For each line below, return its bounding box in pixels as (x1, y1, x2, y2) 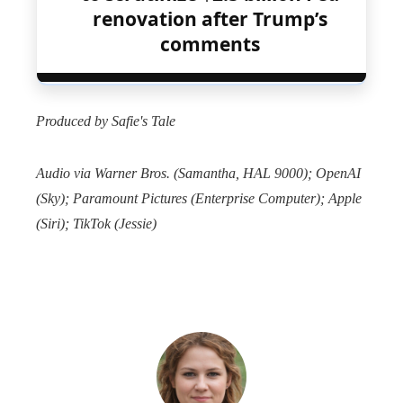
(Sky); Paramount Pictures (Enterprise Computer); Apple (36, 191, 362, 207)
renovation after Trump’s (92, 6, 327, 32)
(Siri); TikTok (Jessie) (36, 216, 157, 232)
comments (159, 31, 260, 58)
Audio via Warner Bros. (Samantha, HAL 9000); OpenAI (36, 166, 361, 182)
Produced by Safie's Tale (36, 113, 175, 130)
